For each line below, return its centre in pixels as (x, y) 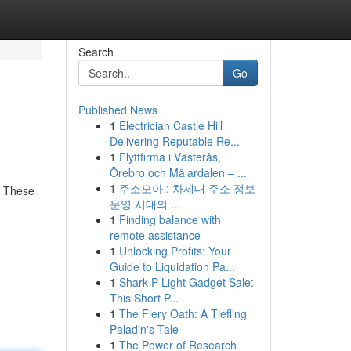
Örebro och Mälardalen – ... (178, 172)
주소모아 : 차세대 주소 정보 (187, 188)
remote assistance (155, 235)
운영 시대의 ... (145, 204)
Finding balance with (170, 219)
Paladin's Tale (144, 329)
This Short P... (144, 298)
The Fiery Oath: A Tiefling (183, 313)
